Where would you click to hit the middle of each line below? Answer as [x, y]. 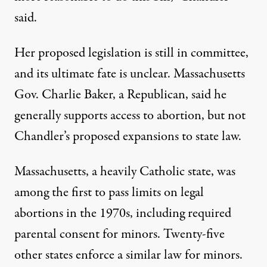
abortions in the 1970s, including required [123, 214]
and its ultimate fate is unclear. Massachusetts [130, 74]
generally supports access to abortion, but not [130, 116]
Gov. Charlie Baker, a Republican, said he [120, 95]
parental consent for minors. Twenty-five [119, 235]
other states [45, 255]
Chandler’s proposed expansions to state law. [128, 137]
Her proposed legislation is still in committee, [131, 53]
